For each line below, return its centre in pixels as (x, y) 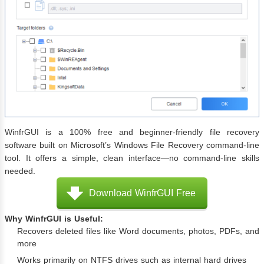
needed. (20, 171)
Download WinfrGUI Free (143, 193)
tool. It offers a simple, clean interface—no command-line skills (132, 158)
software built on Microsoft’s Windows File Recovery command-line (132, 145)
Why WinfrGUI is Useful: (54, 218)
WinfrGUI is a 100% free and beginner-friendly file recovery (132, 132)
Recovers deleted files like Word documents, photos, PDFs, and (138, 231)
